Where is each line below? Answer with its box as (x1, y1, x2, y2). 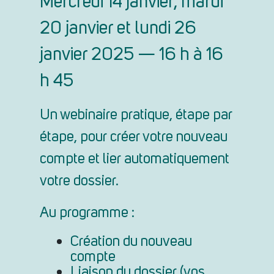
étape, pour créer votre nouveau (40, 130, 228, 145)
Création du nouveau (70, 235, 192, 250)
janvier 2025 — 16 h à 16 (40, 46, 223, 64)
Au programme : (40, 206, 135, 221)
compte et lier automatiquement (40, 152, 229, 167)
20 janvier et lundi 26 (40, 20, 196, 38)
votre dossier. (40, 174, 119, 189)
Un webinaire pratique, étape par (40, 108, 232, 123)
